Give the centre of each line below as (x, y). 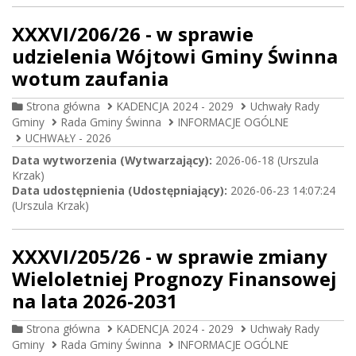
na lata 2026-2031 (95, 301)
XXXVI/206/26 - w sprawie (133, 34)
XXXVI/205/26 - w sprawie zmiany (170, 256)
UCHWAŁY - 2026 (68, 138)
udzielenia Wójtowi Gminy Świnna (175, 56)
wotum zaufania (90, 78)
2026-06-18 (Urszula (265, 160)
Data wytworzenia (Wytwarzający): (112, 160)
